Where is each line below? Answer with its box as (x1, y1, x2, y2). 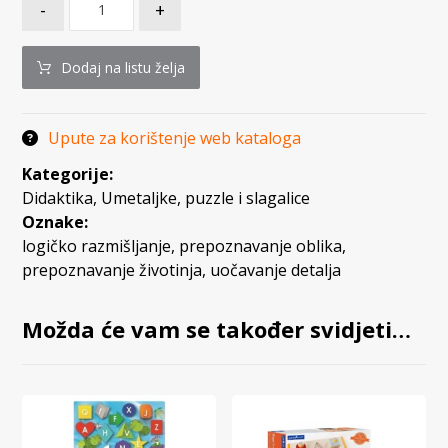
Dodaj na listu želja (61, 57, 186, 77)
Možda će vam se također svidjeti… (22, 313, 412, 344)
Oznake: (22, 210, 89, 233)
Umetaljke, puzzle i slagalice (101, 186, 311, 209)
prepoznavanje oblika (179, 234, 343, 257)
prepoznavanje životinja (22, 258, 203, 281)
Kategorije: (22, 162, 114, 185)
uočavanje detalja (210, 258, 342, 281)
